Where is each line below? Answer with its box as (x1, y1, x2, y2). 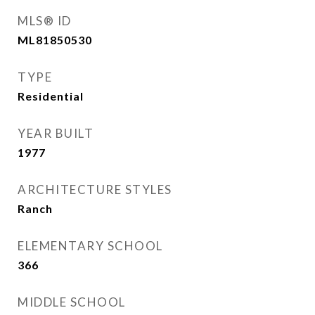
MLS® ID (18, 13, 72, 29)
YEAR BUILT (18, 126, 94, 141)
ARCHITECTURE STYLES (18, 182, 172, 198)
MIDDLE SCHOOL (18, 295, 126, 310)
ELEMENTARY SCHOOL (18, 238, 163, 254)
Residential (18, 89, 84, 103)
